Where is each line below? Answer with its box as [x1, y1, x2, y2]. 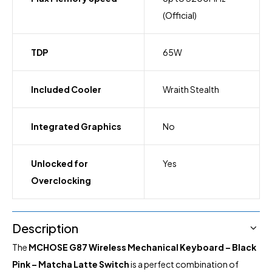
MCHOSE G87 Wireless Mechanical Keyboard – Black [29, 242, 256, 253]
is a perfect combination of [129, 259, 239, 270]
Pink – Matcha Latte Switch [12, 259, 129, 270]
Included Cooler [31, 84, 101, 95]
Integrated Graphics [31, 121, 121, 132]
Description [12, 220, 78, 236]
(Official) [163, 10, 197, 21]
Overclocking [31, 175, 91, 186]
